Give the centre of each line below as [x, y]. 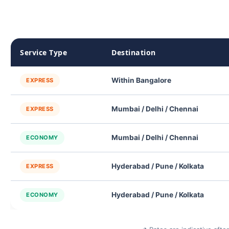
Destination [134, 52]
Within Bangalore [141, 80]
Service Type [43, 52]
